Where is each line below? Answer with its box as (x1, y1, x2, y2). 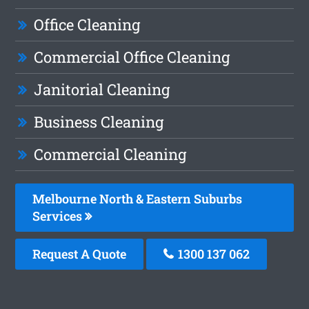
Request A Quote (32, 245, 127, 262)
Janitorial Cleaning (34, 79, 170, 99)
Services (32, 207, 86, 224)
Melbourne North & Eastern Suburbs (32, 190, 243, 207)
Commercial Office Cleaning (34, 46, 230, 67)
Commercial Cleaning (34, 143, 187, 164)
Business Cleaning (34, 111, 164, 132)
